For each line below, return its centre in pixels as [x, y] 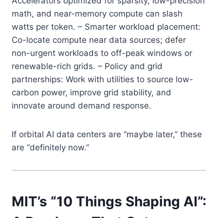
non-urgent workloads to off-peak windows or [102, 53]
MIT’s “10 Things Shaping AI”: [109, 201]
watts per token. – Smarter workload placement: [106, 27]
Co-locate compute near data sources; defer [99, 40]
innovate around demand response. [82, 105]
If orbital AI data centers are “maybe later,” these [107, 134]
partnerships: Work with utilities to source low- [102, 79]
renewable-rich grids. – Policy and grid [87, 66]
